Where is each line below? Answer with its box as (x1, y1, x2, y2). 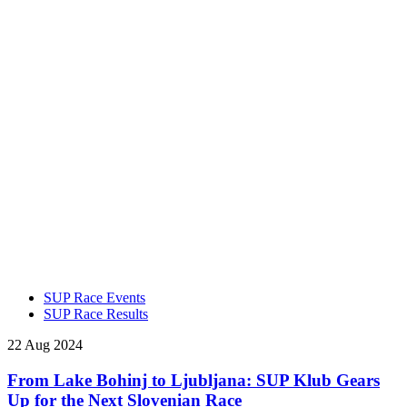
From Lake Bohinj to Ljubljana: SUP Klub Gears (7, 370, 380, 390)
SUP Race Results (44, 305, 148, 322)
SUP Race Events (44, 289, 145, 305)
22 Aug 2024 (7, 336, 83, 352)
